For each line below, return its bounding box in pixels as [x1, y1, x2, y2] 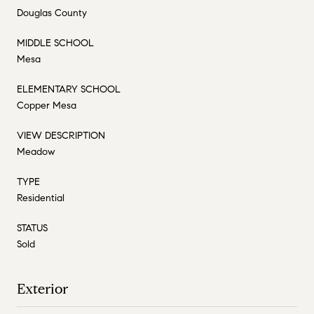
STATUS [17, 221, 48, 234]
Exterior [17, 280, 68, 298]
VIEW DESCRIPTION [17, 129, 105, 142]
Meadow [17, 145, 55, 158]
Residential [17, 191, 64, 204]
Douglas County [17, 6, 87, 19]
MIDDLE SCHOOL [17, 36, 94, 49]
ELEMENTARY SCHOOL [17, 83, 121, 95]
